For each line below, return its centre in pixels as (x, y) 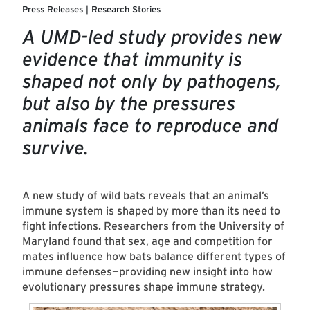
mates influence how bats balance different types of (154, 257)
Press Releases (53, 10)
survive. (55, 148)
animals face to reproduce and (150, 126)
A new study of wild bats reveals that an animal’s (146, 196)
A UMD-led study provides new (152, 37)
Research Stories (126, 10)
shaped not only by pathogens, (152, 82)
